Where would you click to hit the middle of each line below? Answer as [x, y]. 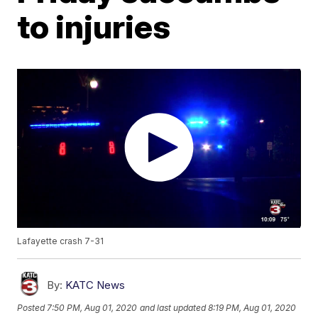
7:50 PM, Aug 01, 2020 [92, 307]
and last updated [173, 307]
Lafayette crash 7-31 [61, 241]
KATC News [95, 285]
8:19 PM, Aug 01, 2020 [252, 307]
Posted [32, 307]
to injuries [94, 26]
